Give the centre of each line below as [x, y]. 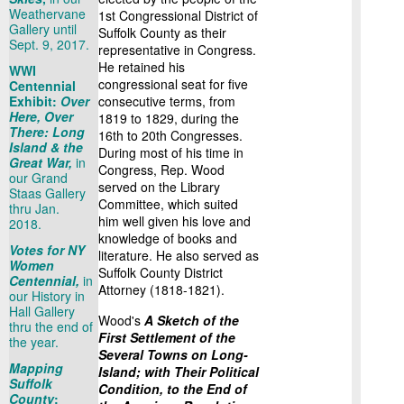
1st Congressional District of [178, 15]
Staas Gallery [47, 193]
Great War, [42, 162]
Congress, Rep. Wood [161, 170]
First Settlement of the [167, 337]
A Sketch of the [192, 320]
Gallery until [43, 29]
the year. [36, 342]
